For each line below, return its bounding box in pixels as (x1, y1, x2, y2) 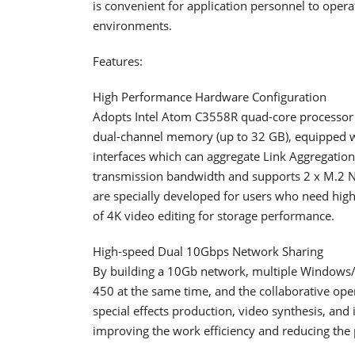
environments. (93, 17, 172, 33)
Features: (93, 52, 143, 69)
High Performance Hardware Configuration (93, 88, 326, 105)
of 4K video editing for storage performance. (93, 207, 334, 223)
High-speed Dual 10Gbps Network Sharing (93, 242, 323, 259)
